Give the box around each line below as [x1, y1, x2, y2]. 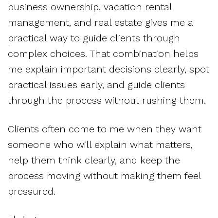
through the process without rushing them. [8, 94, 206, 107]
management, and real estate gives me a [8, 17, 193, 29]
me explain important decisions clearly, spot [8, 63, 209, 75]
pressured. [8, 185, 55, 197]
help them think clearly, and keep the [8, 154, 180, 166]
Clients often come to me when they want [8, 123, 201, 135]
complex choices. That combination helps [8, 48, 199, 60]
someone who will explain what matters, [8, 138, 193, 150]
